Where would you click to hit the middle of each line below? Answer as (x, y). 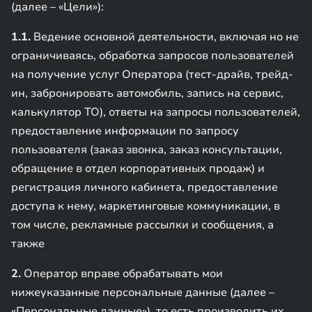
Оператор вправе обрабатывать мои (122, 274)
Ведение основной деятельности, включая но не (165, 37)
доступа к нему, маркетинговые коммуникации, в (146, 206)
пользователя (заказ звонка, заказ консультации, (147, 150)
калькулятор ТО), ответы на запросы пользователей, (156, 112)
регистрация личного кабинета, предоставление (145, 187)
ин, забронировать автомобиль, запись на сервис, (147, 93)
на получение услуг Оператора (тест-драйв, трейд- (152, 75)
